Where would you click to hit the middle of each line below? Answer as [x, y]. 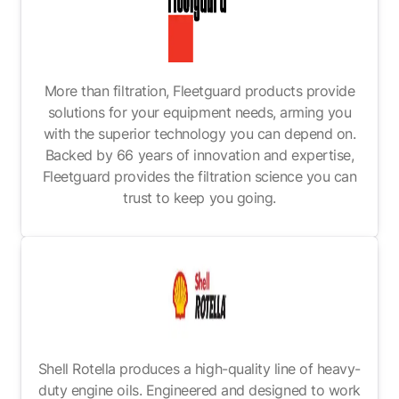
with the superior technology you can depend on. [199, 133]
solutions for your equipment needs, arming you [199, 112]
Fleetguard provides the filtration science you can [199, 176]
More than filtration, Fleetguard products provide [199, 90]
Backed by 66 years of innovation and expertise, [199, 155]
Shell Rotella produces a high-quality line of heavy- [199, 368]
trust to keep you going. [199, 197]
